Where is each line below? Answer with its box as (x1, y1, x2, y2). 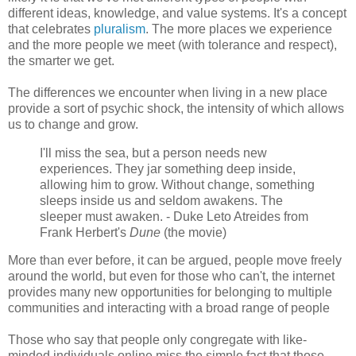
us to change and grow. (8, 117, 138, 131)
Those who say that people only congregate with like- (8, 333, 307, 347)
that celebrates (8, 21, 94, 36)
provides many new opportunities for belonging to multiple (8, 285, 332, 300)
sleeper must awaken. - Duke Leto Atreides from (40, 209, 308, 223)
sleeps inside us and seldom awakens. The (40, 193, 283, 207)
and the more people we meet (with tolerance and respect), (8, 37, 337, 52)
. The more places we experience (145, 21, 332, 36)
